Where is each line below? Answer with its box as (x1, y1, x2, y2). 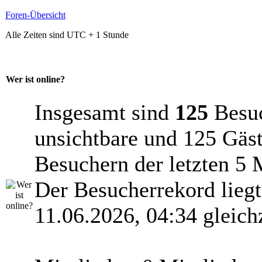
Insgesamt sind (35, 100, 175, 125)
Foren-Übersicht (5, 10, 65, 20)
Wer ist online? (6, 74, 65, 85)
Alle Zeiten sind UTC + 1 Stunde (5, 30, 129, 40)
